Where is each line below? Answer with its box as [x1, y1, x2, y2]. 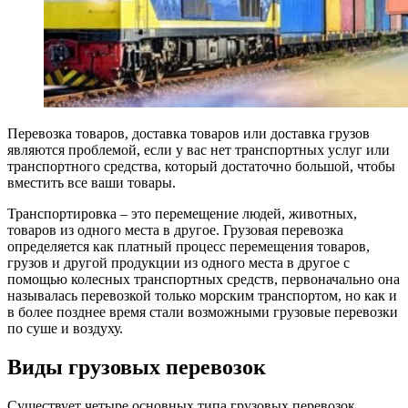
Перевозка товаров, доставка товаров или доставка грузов [7, 126, 370, 142]
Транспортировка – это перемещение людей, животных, [7, 206, 357, 222]
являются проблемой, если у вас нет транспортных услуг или [7, 142, 390, 158]
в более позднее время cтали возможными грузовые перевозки [7, 304, 398, 321]
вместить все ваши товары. [7, 175, 176, 191]
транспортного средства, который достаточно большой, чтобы [7, 158, 395, 175]
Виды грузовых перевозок [7, 354, 266, 379]
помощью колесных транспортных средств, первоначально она [7, 271, 400, 288]
